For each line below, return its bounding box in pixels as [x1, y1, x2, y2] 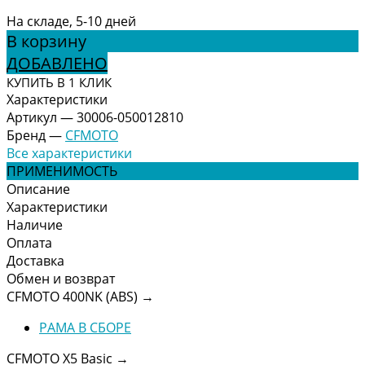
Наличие [7, 215, 63, 234]
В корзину [7, 29, 86, 52]
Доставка [7, 251, 64, 270]
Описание [7, 179, 70, 198]
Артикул [7, 108, 57, 126]
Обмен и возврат [7, 269, 115, 288]
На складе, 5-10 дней [7, 11, 136, 30]
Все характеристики [7, 143, 132, 162]
